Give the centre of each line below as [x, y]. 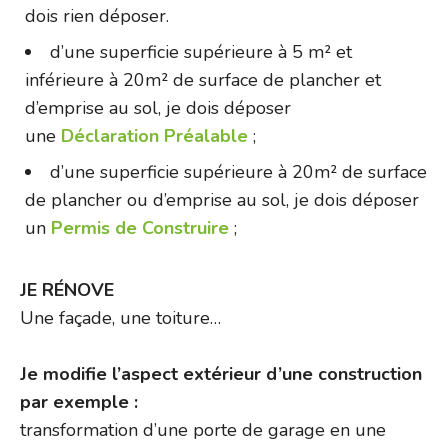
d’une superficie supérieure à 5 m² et [201, 52]
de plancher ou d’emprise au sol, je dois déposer [222, 200]
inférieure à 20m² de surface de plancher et [203, 80]
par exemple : [79, 402]
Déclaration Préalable [154, 136]
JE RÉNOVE [67, 290]
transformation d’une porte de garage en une [203, 430]
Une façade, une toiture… [120, 318]
